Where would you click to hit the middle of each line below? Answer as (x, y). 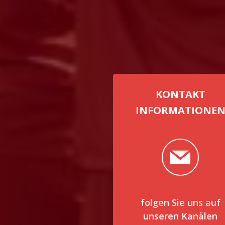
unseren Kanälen (181, 216)
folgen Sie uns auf (180, 202)
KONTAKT (180, 94)
